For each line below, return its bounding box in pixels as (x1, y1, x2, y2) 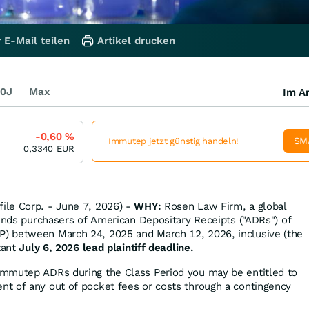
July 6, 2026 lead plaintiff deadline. (19, 241, 194, 254)
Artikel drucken (97, 34, 175, 47)
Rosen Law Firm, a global (161, 199, 287, 212)
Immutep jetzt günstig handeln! (108, 136, 239, 147)
